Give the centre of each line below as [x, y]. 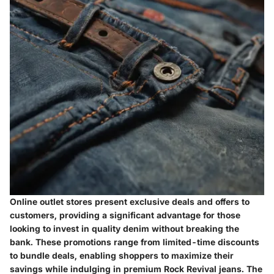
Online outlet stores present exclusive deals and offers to [130, 202]
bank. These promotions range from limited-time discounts [135, 242]
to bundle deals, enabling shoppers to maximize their [122, 256]
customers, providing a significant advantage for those [125, 215]
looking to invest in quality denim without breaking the [124, 229]
